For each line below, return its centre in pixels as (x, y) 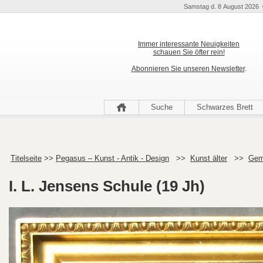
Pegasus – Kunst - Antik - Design (112, 158)
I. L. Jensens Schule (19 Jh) (107, 186)
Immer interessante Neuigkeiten (189, 44)
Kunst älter (209, 158)
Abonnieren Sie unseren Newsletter (188, 69)
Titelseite (26, 158)
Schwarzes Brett (225, 107)
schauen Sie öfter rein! (189, 52)
